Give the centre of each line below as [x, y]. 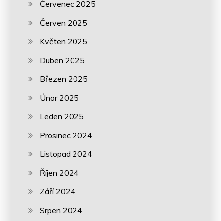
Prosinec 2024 [66, 135]
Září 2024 [58, 191]
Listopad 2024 [66, 154]
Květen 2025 [64, 41]
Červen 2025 [64, 22]
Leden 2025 [62, 116]
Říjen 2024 [60, 172]
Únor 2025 [60, 97]
